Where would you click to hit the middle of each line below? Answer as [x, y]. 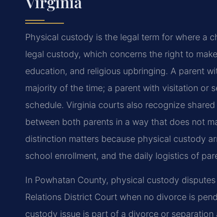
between [42, 122]
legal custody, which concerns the [94, 54]
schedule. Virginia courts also [84, 105]
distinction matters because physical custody [116, 139]
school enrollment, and [71, 156]
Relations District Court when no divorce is [110, 197]
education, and [55, 71]
